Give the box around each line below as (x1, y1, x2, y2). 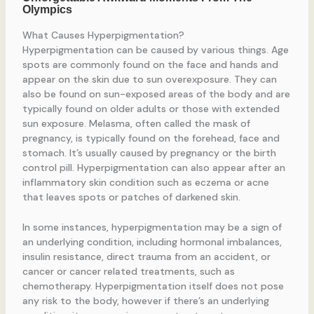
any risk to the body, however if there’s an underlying (22, 294, 269, 308)
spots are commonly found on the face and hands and (22, 57, 278, 71)
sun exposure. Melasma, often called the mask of (22, 116, 250, 130)
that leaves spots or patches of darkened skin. (22, 190, 240, 203)
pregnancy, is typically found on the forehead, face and (22, 131, 280, 144)
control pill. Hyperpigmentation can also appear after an (22, 161, 285, 174)
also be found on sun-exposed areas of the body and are (22, 87, 290, 100)
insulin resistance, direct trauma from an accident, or (22, 250, 271, 264)
